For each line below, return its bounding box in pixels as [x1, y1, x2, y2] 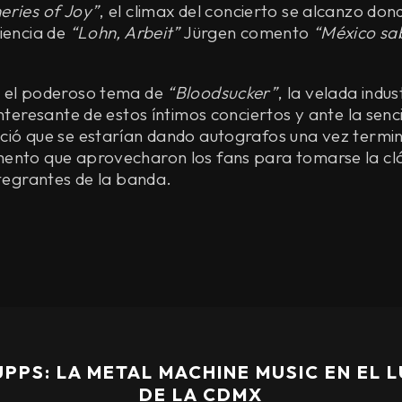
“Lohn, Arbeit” [69, 21, 180, 43]
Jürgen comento [179, 21, 313, 43]
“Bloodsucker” [167, 81, 278, 103]
